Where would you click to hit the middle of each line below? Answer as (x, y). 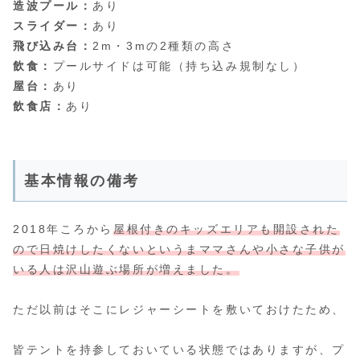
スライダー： (53, 25)
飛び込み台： (53, 45)
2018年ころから (63, 229)
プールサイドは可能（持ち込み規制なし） (179, 65)
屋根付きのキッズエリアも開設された (227, 229)
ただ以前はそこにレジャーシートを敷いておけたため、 (179, 310)
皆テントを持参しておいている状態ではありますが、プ (179, 350)
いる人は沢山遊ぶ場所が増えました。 (126, 270)
